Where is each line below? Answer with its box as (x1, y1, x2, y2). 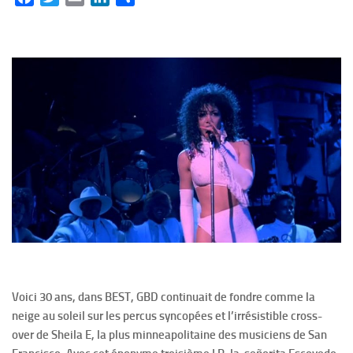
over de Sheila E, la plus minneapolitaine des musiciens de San (12, 328, 327, 343)
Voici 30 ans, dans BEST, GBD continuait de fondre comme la (12, 290, 315, 305)
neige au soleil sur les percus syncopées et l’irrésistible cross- (12, 309, 322, 324)
